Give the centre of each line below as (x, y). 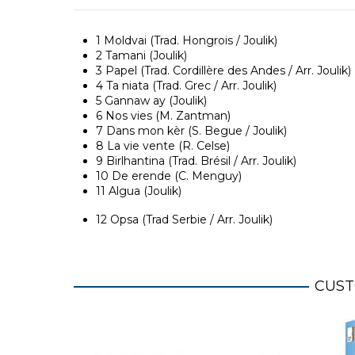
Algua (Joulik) (143, 191)
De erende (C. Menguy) (175, 176)
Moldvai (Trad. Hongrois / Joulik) (190, 40)
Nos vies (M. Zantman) (166, 116)
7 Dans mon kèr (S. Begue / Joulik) (191, 131)
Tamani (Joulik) (144, 55)
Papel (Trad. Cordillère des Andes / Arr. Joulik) (226, 71)
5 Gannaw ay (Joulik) (151, 101)
